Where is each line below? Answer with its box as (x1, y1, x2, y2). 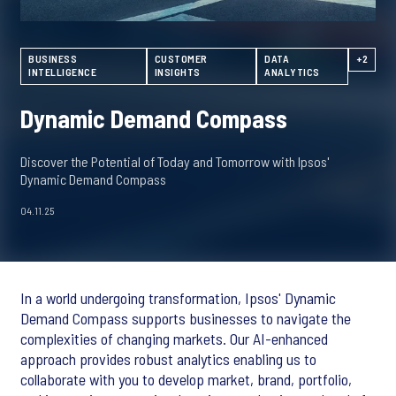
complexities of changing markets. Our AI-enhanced (20, 329, 328, 349)
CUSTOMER (154, 52, 208, 65)
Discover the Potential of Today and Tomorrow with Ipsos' (20, 153, 329, 171)
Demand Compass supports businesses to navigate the (20, 308, 351, 329)
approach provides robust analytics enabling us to (20, 349, 316, 369)
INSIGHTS (154, 65, 201, 79)
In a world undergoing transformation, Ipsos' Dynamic (20, 288, 336, 308)
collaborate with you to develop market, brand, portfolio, (20, 369, 352, 390)
